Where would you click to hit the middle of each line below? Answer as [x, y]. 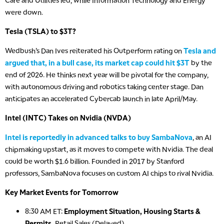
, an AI [202, 137]
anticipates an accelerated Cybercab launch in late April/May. [101, 98]
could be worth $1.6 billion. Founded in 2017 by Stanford [95, 161]
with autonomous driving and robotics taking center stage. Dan [104, 86]
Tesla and [200, 50]
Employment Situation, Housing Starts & [132, 211]
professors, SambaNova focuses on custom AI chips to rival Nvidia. [109, 173]
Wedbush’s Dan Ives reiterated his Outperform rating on [94, 50]
